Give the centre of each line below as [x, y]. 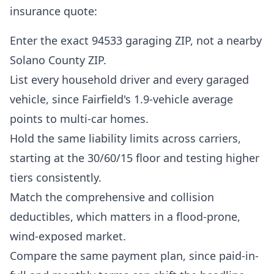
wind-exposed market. [68, 236]
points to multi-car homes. [79, 119]
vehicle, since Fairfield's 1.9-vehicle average [121, 99]
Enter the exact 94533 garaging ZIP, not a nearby [136, 40]
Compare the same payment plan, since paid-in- [134, 256]
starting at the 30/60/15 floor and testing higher [135, 158]
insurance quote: [54, 11]
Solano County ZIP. [58, 60]
